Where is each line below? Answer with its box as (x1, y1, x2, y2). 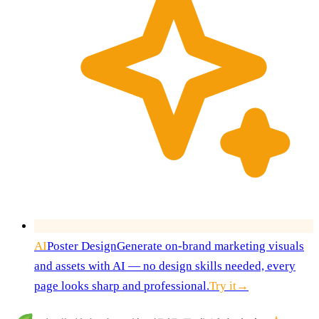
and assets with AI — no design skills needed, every (34, 258, 296, 273)
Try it (209, 278, 236, 293)
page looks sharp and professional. (34, 278, 209, 293)
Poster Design (47, 239, 117, 253)
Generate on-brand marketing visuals (117, 239, 304, 253)
